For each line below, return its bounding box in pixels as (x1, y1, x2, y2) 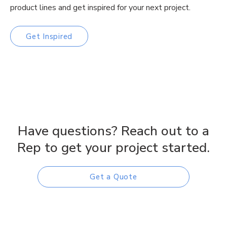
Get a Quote (90, 172, 137, 182)
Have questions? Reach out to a (18, 122, 209, 140)
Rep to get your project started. (17, 139, 210, 157)
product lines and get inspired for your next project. (10, 2, 191, 13)
